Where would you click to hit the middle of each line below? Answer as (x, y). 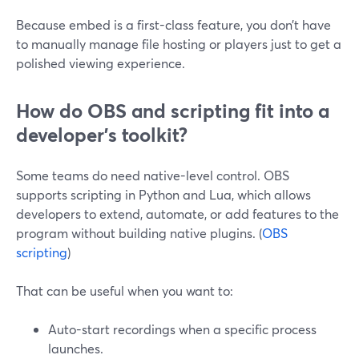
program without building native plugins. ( (139, 233)
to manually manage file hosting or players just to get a (179, 44)
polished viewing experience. (101, 63)
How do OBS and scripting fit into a (173, 111)
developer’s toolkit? (102, 135)
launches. (76, 348)
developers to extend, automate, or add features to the (177, 214)
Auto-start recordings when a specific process (182, 329)
